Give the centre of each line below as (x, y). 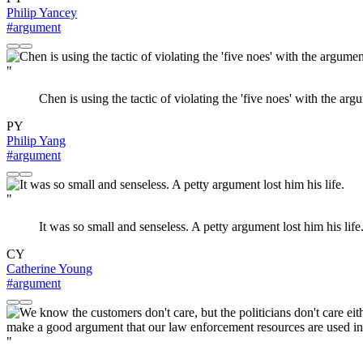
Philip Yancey (42, 13)
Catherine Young (49, 269)
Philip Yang (36, 141)
